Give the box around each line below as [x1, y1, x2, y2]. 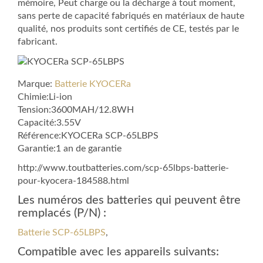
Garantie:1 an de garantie [18, 144, 122, 154]
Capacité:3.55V [18, 118, 81, 128]
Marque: [18, 79, 55, 89]
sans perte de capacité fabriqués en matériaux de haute [18, 11, 244, 21]
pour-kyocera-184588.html [18, 176, 129, 186]
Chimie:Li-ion [18, 92, 72, 102]
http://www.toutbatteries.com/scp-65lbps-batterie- [18, 163, 229, 173]
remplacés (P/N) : [18, 207, 106, 220]
